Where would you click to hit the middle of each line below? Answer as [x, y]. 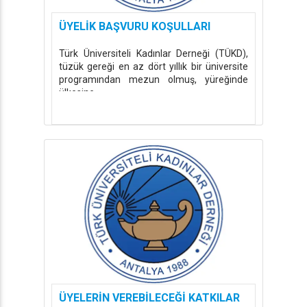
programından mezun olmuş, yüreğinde [153, 79]
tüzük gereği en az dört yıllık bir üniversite [153, 66]
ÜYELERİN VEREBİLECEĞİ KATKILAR [149, 298]
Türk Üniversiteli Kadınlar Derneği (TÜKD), [153, 53]
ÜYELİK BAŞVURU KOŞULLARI [135, 26]
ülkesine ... [81, 93]
